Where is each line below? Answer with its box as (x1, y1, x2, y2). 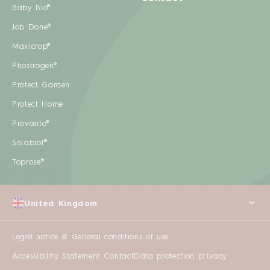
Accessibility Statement (12, 252, 104, 260)
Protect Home (12, 101, 63, 109)
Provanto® (12, 120, 49, 128)
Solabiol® (12, 139, 48, 148)
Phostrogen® (12, 62, 57, 71)
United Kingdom (24, 199, 98, 208)
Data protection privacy (134, 252, 228, 260)
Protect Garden (12, 81, 71, 90)
